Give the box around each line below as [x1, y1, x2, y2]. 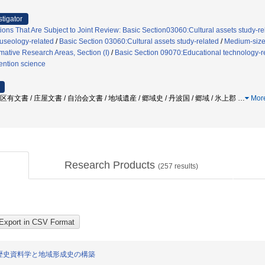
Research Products [64, 159, 158, 171]
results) [172, 162, 198, 170]
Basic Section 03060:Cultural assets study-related [59, 37, 219, 46]
